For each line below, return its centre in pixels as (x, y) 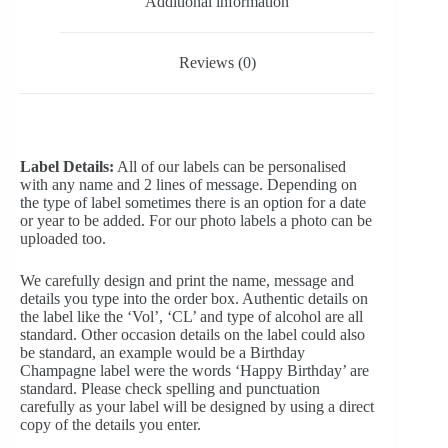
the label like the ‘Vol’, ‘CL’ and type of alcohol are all (191, 316)
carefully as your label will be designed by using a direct (197, 406)
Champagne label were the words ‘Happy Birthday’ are (194, 370)
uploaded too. (63, 238)
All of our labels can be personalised (230, 166)
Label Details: (67, 166)
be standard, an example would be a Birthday (162, 352)
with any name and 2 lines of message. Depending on (188, 184)
